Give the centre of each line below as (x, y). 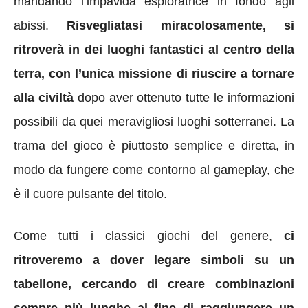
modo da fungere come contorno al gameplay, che (154, 169)
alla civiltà (44, 97)
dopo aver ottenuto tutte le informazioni (184, 97)
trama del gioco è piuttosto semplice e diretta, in (154, 145)
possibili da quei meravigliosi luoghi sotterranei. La (154, 121)
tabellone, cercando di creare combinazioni (154, 284)
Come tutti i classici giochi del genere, (143, 235)
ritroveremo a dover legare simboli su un (154, 260)
